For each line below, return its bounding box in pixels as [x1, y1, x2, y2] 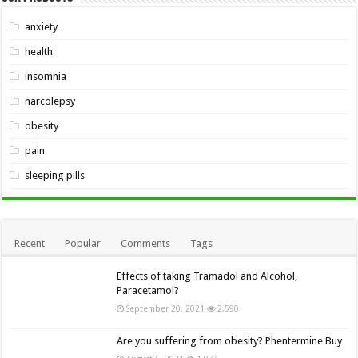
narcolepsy [25, 94, 76, 107]
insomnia [25, 70, 67, 82]
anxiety [25, 20, 58, 33]
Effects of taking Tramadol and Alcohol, [117, 269, 298, 282]
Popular [65, 237, 101, 249]
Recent [14, 237, 46, 249]
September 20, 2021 [126, 303, 205, 313]
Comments [121, 237, 171, 249]
